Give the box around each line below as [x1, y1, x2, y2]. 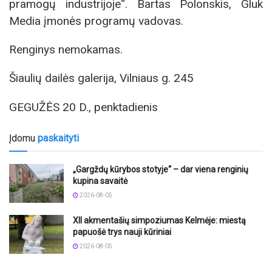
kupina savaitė [73, 175, 127, 186]
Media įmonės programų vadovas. [9, 13, 183, 28]
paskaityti [38, 132, 79, 144]
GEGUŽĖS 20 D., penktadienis [9, 100, 158, 114]
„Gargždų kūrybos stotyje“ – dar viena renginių [73, 164, 248, 174]
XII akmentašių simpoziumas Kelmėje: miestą [73, 216, 246, 226]
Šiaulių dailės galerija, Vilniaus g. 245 [9, 71, 194, 86]
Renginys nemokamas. [9, 42, 123, 57]
